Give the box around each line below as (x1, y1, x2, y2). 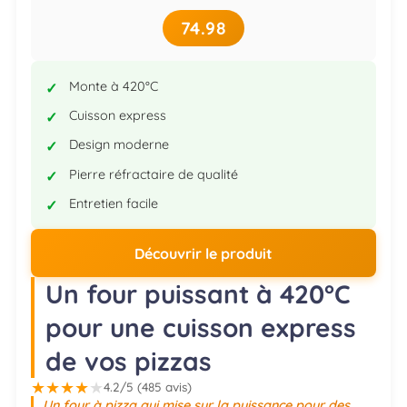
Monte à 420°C (68, 78, 158, 95)
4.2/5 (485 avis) (104, 379, 192, 395)
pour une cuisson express (45, 312, 356, 344)
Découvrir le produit (134, 243, 273, 263)
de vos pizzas (45, 345, 212, 378)
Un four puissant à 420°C (45, 278, 351, 311)
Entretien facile (68, 194, 158, 212)
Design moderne (68, 136, 169, 154)
